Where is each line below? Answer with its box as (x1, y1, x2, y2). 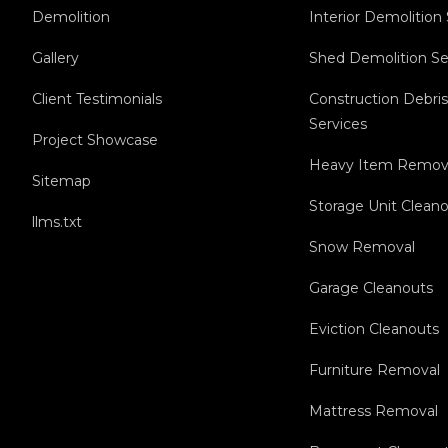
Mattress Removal (309, 402, 439, 421)
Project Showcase (32, 131, 158, 150)
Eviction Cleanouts (309, 320, 440, 339)
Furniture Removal (309, 361, 441, 380)
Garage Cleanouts (309, 279, 434, 298)
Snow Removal (309, 238, 416, 257)
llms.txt (32, 213, 82, 232)
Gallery (32, 49, 79, 68)
